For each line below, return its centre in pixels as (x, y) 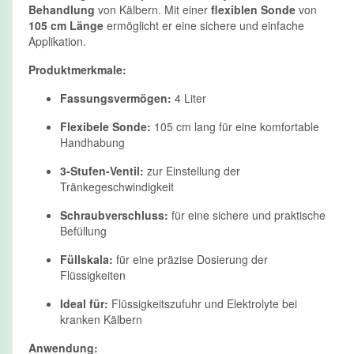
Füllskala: (87, 259)
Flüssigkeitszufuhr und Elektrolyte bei (203, 303)
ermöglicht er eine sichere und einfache (204, 25)
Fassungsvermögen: (116, 98)
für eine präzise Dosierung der (190, 259)
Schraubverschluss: (114, 215)
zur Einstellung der (192, 170)
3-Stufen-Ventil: (102, 170)
